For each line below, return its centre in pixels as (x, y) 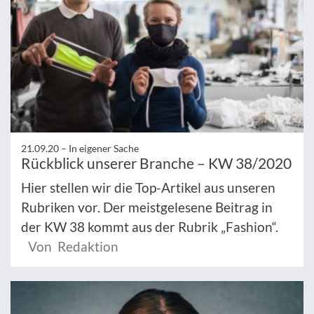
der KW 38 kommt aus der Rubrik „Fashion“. (150, 226)
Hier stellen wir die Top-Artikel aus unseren (148, 187)
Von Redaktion (73, 246)
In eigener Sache (104, 148)
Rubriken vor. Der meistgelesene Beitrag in (147, 207)
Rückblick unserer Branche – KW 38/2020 (156, 163)
